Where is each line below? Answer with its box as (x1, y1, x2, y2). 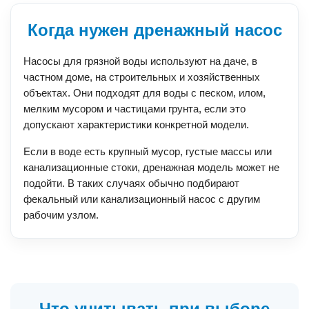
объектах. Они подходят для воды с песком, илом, (23, 87, 266, 99)
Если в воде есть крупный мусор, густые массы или (23, 146, 272, 158)
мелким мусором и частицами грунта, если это (23, 103, 246, 115)
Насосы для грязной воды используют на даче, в (23, 55, 257, 68)
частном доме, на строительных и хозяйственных (23, 71, 260, 83)
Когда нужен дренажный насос (27, 21, 282, 40)
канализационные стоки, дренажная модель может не (23, 161, 279, 174)
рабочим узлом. (23, 209, 99, 221)
